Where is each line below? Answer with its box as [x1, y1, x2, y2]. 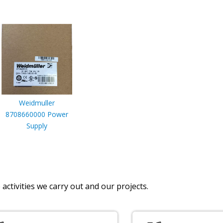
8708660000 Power [5, 109, 68, 119]
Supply [26, 120, 47, 130]
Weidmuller [19, 98, 55, 108]
